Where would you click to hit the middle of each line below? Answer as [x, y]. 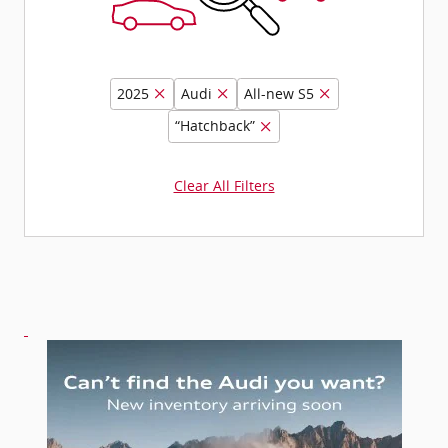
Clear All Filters [224, 186]
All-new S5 [278, 93]
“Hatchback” [215, 126]
